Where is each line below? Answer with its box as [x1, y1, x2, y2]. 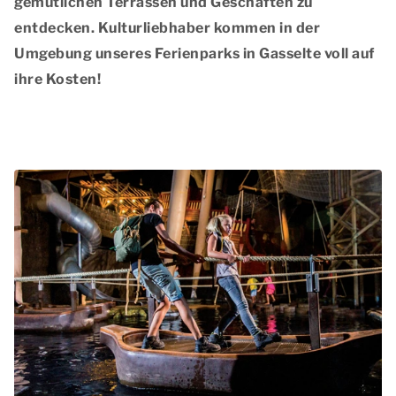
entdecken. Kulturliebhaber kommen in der [14, 19, 320, 37]
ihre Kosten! [14, 71, 101, 88]
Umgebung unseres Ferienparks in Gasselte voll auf [14, 45, 375, 63]
